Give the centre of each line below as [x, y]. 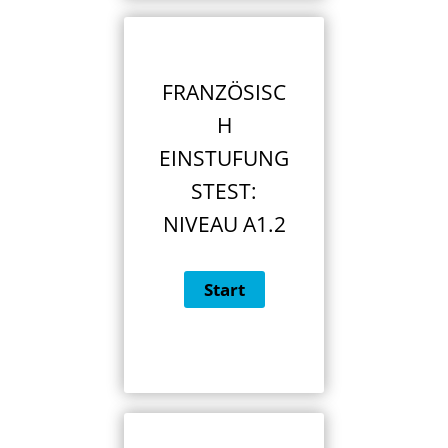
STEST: [224, 190]
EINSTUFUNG [224, 157]
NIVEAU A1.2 [224, 223]
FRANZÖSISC [224, 91]
